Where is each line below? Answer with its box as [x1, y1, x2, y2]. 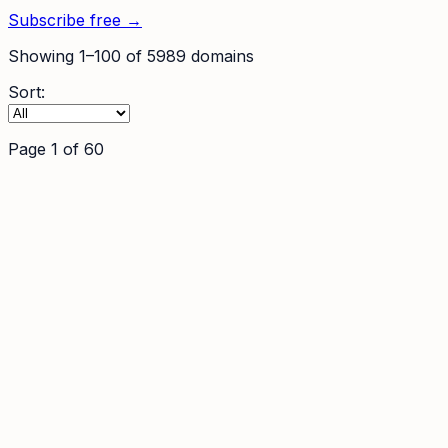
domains [186, 46, 254, 67]
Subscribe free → [8, 10, 142, 31]
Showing [8, 46, 79, 67]
